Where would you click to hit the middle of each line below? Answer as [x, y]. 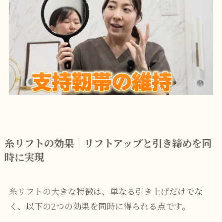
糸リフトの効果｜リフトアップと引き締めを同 [108, 143]
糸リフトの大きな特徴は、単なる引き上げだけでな [106, 191]
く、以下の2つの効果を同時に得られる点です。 [99, 206]
